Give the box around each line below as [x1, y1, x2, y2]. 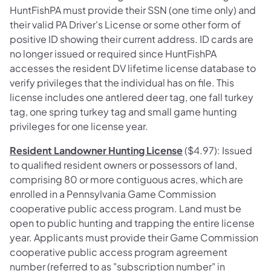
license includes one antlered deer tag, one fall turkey [10, 91, 253, 104]
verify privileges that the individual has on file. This [10, 76, 234, 90]
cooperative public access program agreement [10, 246, 227, 259]
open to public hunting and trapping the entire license [10, 217, 255, 230]
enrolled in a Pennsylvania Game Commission [10, 188, 216, 201]
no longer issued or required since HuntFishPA [10, 47, 217, 60]
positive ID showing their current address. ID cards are [10, 33, 253, 46]
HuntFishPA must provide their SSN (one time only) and [10, 4, 256, 17]
